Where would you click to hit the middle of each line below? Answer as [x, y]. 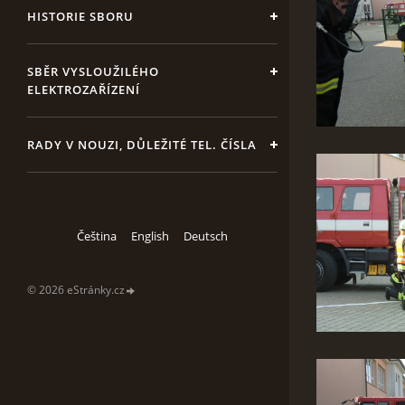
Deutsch [206, 236]
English [150, 236]
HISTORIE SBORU [80, 16]
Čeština [97, 236]
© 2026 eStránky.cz [76, 290]
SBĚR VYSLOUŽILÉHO [93, 71]
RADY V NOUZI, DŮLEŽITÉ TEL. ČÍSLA [142, 145]
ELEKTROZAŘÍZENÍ [84, 89]
